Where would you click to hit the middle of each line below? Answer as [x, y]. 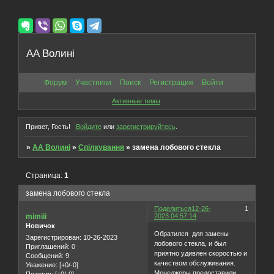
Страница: [45, 175]
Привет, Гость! [48, 126]
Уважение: [42, 265]
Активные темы [136, 101]
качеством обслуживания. [195, 263]
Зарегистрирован [53, 238]
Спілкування [102, 147]
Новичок [40, 225]
